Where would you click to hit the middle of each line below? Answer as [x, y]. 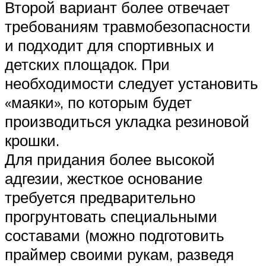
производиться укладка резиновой [127, 121]
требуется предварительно [100, 197]
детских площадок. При [87, 64]
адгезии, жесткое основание [104, 178]
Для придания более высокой [110, 159]
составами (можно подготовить [115, 235]
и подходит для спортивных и [110, 45]
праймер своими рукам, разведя [119, 254]
